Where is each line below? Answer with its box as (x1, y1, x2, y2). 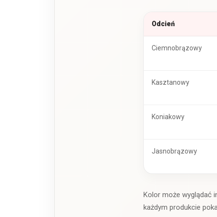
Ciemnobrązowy (152, 44, 202, 52)
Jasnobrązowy (152, 147, 197, 155)
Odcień (152, 19, 175, 28)
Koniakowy (152, 112, 185, 121)
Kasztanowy (152, 78, 189, 86)
